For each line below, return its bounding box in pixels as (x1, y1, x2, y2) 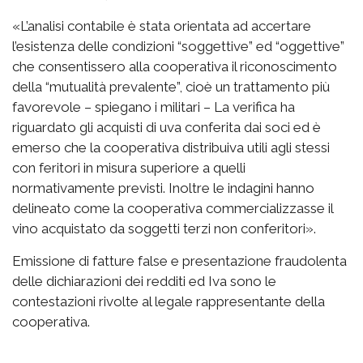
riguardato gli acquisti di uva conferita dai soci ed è (12, 119, 321, 136)
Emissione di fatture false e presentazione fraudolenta (12, 253, 347, 270)
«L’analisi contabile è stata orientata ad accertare (12, 18, 311, 35)
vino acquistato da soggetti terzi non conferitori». (12, 220, 316, 237)
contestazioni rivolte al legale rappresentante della (12, 293, 325, 310)
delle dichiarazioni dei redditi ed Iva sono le (12, 273, 276, 290)
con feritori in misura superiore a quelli (12, 160, 246, 177)
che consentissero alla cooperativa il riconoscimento (12, 58, 337, 75)
